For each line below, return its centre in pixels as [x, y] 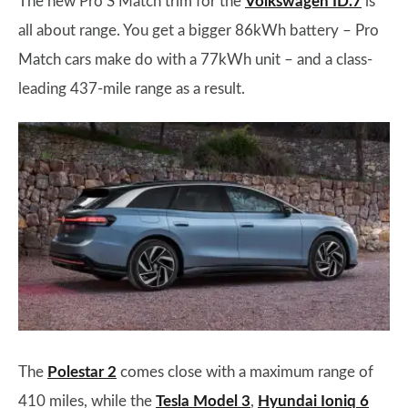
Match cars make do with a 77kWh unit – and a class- [195, 60]
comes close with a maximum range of [245, 372]
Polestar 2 [82, 372]
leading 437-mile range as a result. [132, 89]
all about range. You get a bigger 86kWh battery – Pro [199, 31]
